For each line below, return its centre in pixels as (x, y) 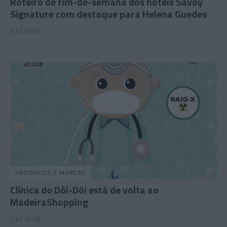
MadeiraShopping (49, 202)
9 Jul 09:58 (25, 31)
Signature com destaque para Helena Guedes (108, 14)
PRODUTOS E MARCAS (50, 172)
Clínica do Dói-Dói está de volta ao (84, 190)
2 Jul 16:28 (25, 219)
